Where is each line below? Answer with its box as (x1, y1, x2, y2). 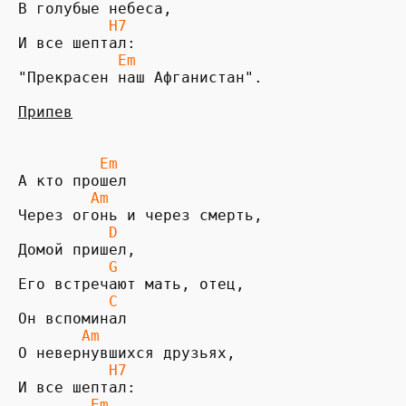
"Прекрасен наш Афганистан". (18, 68, 263, 86)
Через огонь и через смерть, (18, 206, 263, 224)
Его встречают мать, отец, (18, 275, 245, 293)
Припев (18, 102, 72, 121)
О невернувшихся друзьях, (18, 343, 236, 362)
